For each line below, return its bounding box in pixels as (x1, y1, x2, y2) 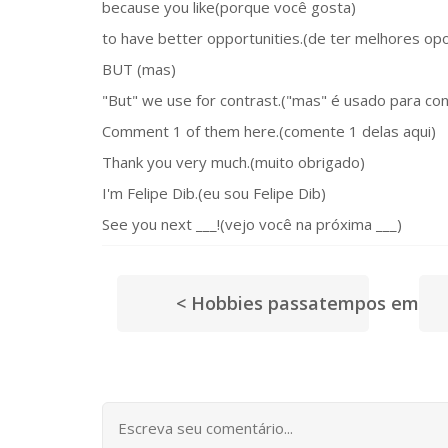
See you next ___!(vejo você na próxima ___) (102, 213, 402, 234)
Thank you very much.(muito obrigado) (102, 151, 365, 172)
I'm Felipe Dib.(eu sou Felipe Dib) (102, 182, 326, 203)
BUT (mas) (102, 58, 176, 79)
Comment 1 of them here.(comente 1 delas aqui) (102, 120, 436, 141)
